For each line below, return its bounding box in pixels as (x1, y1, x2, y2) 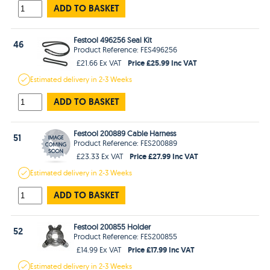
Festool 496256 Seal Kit (74, 34, 152, 45)
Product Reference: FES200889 (74, 137, 178, 148)
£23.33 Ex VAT (77, 151, 124, 161)
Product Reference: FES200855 (74, 231, 178, 241)
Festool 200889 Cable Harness (74, 128, 177, 138)
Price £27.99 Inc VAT (130, 150, 199, 162)
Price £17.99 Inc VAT (128, 243, 195, 255)
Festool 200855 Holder (74, 221, 151, 231)
